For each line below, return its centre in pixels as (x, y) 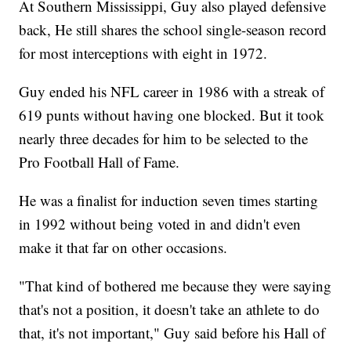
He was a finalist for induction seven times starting (169, 201)
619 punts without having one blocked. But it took (172, 115)
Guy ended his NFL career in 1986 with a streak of (172, 92)
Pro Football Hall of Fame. (100, 162)
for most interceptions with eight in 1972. (143, 53)
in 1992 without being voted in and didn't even (160, 224)
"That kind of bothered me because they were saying (175, 286)
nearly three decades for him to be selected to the (164, 139)
